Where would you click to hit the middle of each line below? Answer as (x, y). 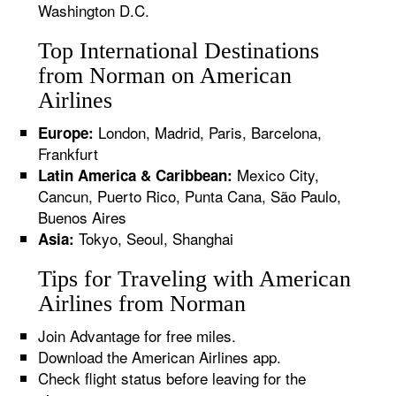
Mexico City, (276, 175)
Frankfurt (69, 153)
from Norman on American (165, 76)
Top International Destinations (179, 51)
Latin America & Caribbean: (136, 175)
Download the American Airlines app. (160, 357)
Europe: (66, 133)
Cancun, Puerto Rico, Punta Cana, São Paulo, (190, 196)
